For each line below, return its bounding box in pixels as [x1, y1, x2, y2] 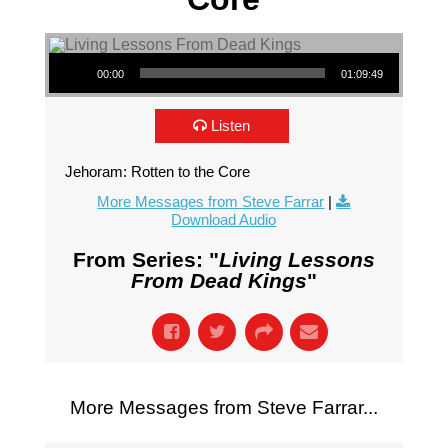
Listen [211, 117, 251, 134]
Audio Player [47, 40, 106, 64]
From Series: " [72, 248, 219, 271]
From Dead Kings [130, 269, 307, 292]
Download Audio [171, 211, 277, 228]
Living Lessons [218, 248, 375, 271]
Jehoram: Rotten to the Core [64, 163, 250, 180]
